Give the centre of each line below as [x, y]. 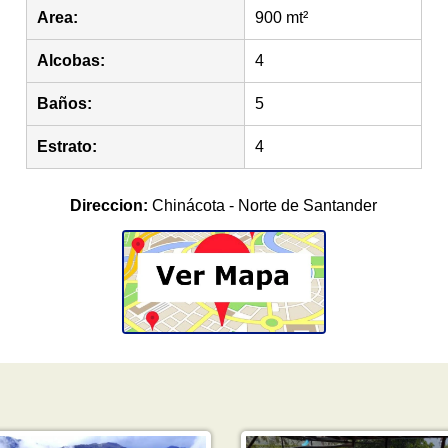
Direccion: [109, 206]
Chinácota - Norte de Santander [263, 206]
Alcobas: [71, 60]
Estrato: [67, 146]
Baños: [65, 103]
